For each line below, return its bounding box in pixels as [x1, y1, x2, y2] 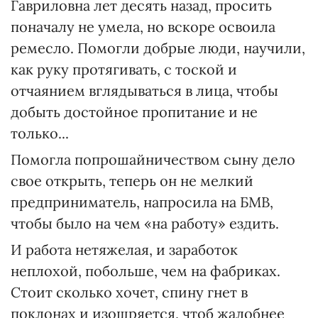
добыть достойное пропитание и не [11, 103, 258, 121]
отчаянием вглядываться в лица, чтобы [11, 82, 278, 99]
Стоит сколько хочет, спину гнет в [11, 283, 248, 301]
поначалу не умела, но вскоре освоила [11, 18, 275, 35]
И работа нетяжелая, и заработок [11, 241, 238, 258]
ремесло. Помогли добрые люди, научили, [11, 39, 305, 57]
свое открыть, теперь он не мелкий [11, 172, 253, 190]
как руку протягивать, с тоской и [11, 60, 237, 78]
